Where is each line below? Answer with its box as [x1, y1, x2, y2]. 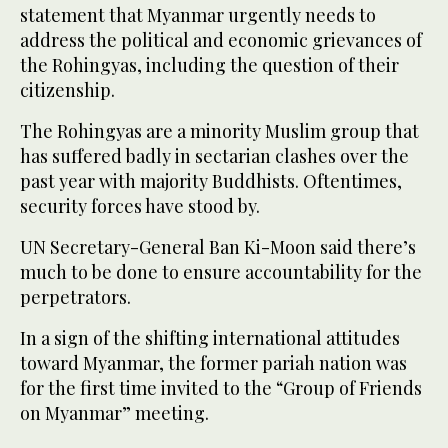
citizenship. [20, 78, 115, 103]
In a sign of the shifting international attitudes [20, 326, 400, 351]
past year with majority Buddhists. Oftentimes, [20, 169, 402, 194]
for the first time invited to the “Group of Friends [20, 376, 422, 401]
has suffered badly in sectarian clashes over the [20, 144, 409, 169]
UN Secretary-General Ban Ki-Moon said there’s [20, 235, 416, 260]
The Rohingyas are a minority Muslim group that [20, 119, 419, 144]
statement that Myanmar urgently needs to [20, 3, 376, 28]
